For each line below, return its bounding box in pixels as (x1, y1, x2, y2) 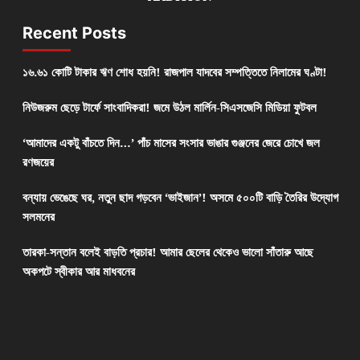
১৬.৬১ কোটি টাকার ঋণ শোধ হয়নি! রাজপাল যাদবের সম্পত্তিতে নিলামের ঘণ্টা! (22, 63, 327, 80)
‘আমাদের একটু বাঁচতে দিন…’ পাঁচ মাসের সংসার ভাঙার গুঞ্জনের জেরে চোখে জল (22, 134, 320, 151)
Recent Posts (22, 23, 126, 43)
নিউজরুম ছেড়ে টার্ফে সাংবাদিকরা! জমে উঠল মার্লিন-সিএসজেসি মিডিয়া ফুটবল (22, 99, 317, 116)
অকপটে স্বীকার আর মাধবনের (22, 263, 135, 280)
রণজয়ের (22, 153, 54, 170)
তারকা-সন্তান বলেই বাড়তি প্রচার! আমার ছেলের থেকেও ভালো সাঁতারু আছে (22, 243, 313, 260)
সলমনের (22, 208, 55, 225)
